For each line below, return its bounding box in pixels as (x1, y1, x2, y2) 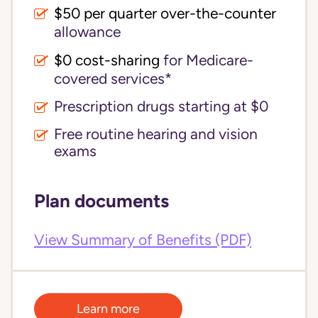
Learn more (77, 301, 140, 316)
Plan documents (34, 190, 169, 212)
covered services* (54, 70, 172, 87)
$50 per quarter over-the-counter (54, 5, 276, 22)
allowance (54, 23, 121, 40)
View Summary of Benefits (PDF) (34, 231, 251, 248)
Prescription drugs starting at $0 (54, 98, 268, 115)
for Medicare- (163, 52, 253, 69)
